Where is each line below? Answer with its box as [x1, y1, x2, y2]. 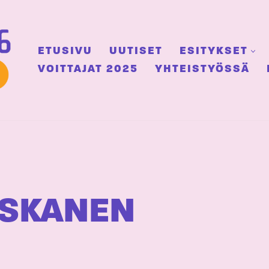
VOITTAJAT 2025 [38, 64, 138, 75]
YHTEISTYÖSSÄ [155, 64, 250, 75]
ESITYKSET [180, 46, 248, 57]
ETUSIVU [38, 46, 92, 57]
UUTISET [109, 46, 163, 57]
